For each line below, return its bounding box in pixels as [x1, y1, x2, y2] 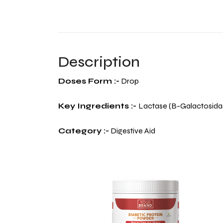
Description [58, 52, 140, 71]
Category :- [58, 125, 109, 135]
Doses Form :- [58, 76, 119, 86]
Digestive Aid [109, 125, 155, 135]
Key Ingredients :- [58, 101, 138, 111]
